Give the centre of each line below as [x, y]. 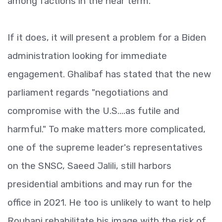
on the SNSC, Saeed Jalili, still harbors [89, 166]
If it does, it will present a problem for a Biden [107, 37]
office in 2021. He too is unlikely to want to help [109, 202]
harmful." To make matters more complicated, [107, 129]
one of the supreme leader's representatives [105, 147]
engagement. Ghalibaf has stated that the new [109, 74]
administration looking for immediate [87, 56]
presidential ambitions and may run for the [100, 184]
